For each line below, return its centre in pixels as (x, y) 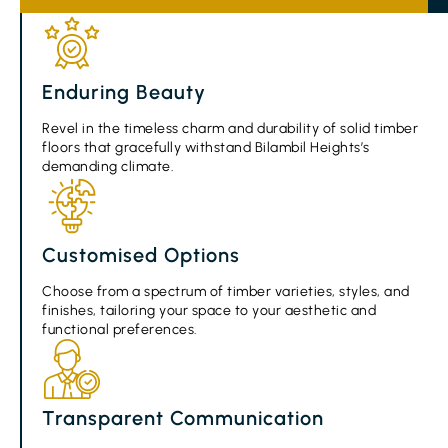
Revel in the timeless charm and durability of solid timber (230, 128)
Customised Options (141, 254)
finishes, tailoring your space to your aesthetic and (209, 310)
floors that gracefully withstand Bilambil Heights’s (206, 147)
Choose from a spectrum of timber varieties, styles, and (226, 291)
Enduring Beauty (124, 91)
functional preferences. (120, 329)
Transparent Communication (183, 417)
